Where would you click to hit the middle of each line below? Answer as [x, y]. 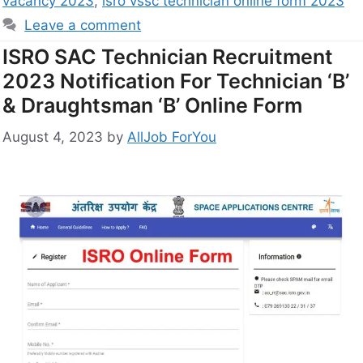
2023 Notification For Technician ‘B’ [176, 81]
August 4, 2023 [53, 137]
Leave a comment [83, 26]
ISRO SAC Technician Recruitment [168, 57]
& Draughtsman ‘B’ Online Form [152, 106]
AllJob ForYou [172, 137]
